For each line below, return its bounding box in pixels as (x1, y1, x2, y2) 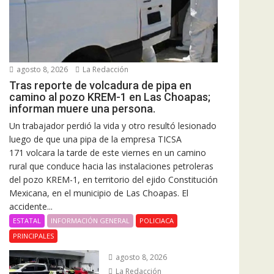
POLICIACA (139, 216, 174, 226)
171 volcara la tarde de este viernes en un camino (9, 147, 206, 159)
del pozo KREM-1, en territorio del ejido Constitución (9, 174, 218, 186)
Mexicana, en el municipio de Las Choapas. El (9, 187, 188, 199)
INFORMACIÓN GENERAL (51, 216, 130, 226)
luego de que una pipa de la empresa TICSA (9, 133, 182, 146)
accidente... (9, 201, 53, 213)
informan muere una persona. (9, 102, 155, 116)
